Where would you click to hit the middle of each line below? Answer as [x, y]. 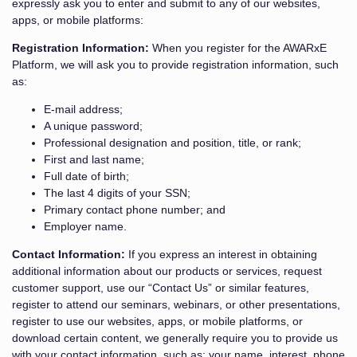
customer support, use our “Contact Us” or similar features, [161, 288]
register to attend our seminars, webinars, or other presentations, [176, 304]
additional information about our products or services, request [167, 271]
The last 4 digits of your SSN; [117, 193]
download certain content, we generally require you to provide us [175, 338]
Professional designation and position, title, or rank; [173, 143]
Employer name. [85, 226]
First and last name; [94, 159]
